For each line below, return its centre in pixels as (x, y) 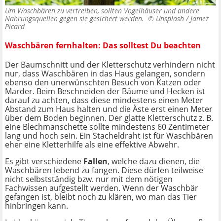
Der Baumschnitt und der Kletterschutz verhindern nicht (110, 65)
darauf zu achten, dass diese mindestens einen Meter (104, 100)
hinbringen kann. (37, 206)
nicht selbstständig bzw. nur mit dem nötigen (89, 179)
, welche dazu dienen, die (154, 162)
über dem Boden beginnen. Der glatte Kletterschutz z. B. (109, 118)
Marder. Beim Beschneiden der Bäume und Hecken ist (105, 92)
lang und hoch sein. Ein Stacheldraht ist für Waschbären (109, 136)
